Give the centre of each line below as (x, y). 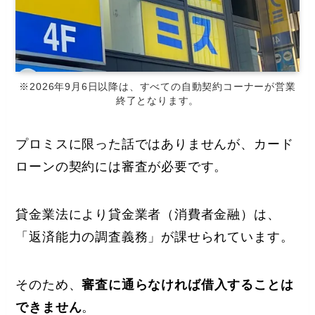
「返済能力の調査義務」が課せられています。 (155, 237)
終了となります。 (157, 101)
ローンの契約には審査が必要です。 (122, 166)
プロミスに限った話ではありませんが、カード (155, 144)
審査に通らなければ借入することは (188, 284)
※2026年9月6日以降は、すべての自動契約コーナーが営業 (157, 87)
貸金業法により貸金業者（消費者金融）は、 (148, 214)
